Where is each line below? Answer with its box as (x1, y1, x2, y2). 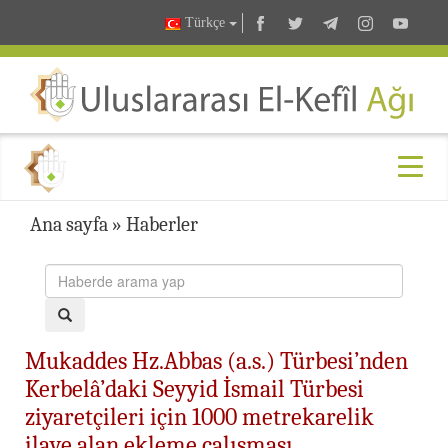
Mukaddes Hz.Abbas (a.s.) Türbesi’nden (25, 346, 408, 375)
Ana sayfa (30, 212, 108, 236)
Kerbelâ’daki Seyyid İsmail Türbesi (25, 374, 364, 403)
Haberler (126, 212, 198, 236)
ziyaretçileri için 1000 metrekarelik (25, 402, 374, 431)
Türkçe (181, 15, 229, 31)
